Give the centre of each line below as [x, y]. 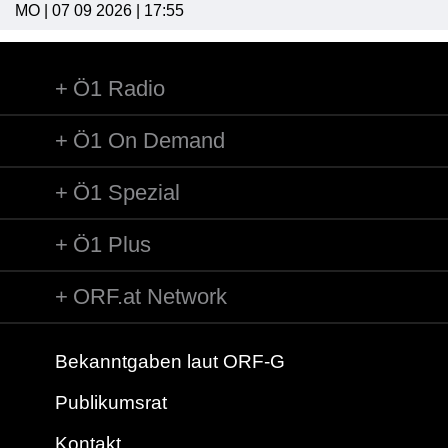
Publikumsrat [111, 403]
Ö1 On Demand [149, 141]
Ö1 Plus [112, 245]
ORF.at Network [150, 297]
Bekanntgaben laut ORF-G [170, 362]
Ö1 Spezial [126, 193]
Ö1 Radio [119, 89]
